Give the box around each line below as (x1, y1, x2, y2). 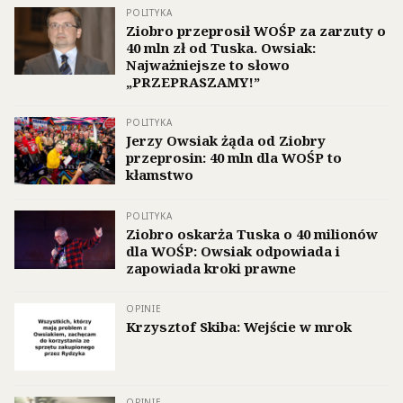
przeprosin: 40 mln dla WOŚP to (126, 148, 342, 167)
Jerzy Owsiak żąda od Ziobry (126, 131, 326, 150)
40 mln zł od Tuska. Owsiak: (126, 39, 316, 58)
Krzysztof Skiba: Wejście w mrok (126, 317, 352, 336)
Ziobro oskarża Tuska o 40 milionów (126, 224, 378, 243)
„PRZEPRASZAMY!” (126, 73, 260, 92)
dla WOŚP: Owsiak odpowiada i (126, 241, 340, 260)
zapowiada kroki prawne (126, 258, 296, 277)
